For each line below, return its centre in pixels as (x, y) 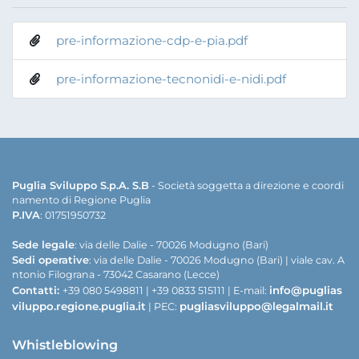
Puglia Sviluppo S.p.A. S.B (81, 185)
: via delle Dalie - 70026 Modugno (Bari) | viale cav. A (217, 260)
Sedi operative (50, 259)
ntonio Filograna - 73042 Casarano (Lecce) (116, 274)
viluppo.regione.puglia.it (79, 306)
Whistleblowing (65, 345)
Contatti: (37, 290)
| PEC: (163, 306)
